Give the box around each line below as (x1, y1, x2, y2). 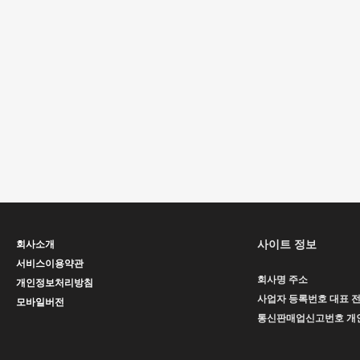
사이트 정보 (257, 238, 317, 251)
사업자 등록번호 (257, 293, 327, 305)
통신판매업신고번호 (257, 313, 344, 324)
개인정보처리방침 (16, 277, 93, 288)
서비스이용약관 (16, 258, 84, 269)
